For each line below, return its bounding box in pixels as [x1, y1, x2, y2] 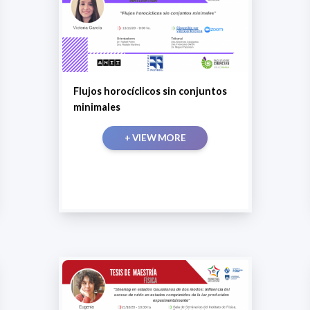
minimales [73, 101, 120, 113]
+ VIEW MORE [124, 132, 186, 144]
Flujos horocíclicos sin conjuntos [73, 85, 227, 98]
